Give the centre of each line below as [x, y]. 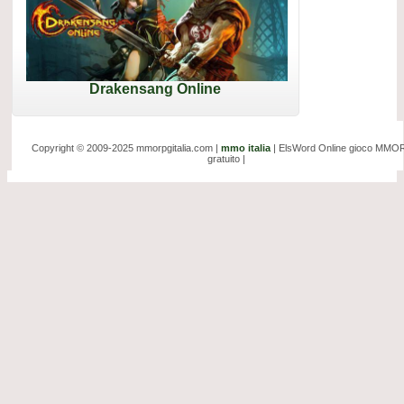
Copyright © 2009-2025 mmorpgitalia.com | [126, 148]
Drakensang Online [155, 89]
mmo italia [246, 148]
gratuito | [226, 159]
